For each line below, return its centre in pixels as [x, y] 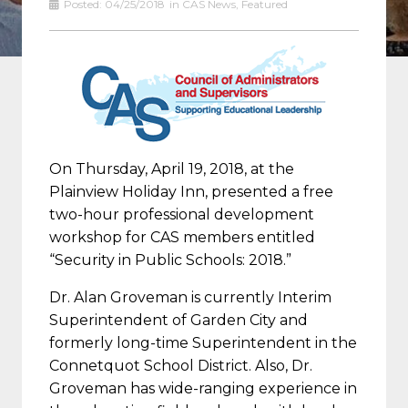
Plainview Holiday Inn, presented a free [191, 191]
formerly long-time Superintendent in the [203, 342]
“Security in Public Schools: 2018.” [170, 260]
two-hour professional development [182, 214]
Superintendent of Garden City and [178, 320]
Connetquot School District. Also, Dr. [181, 365]
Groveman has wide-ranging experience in [203, 388]
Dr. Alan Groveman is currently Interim [190, 297]
